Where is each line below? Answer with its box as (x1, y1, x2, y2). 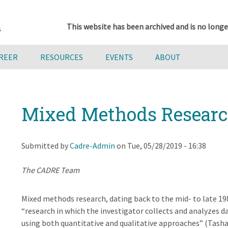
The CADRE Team (21, 164, 79, 175)
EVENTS (105, 52, 133, 62)
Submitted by (21, 140, 70, 151)
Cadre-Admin (69, 140, 115, 151)
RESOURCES (40, 52, 83, 62)
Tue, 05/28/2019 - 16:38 (127, 140, 206, 151)
